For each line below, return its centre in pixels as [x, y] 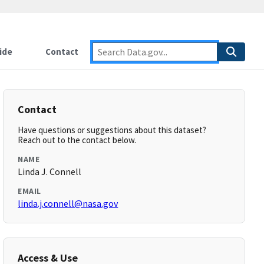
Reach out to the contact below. [77, 140]
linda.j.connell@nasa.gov [68, 203]
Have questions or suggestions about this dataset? [112, 130]
